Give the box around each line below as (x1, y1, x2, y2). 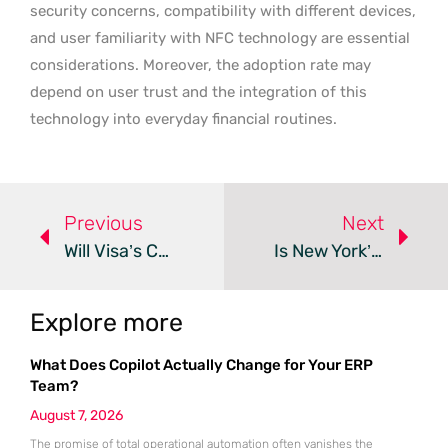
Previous (64, 211, 143, 235)
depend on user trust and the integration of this (30, 83, 367, 101)
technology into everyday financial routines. (30, 110, 337, 128)
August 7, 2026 (30, 407, 123, 424)
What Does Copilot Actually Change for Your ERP (30, 356, 373, 374)
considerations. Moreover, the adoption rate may (30, 56, 371, 74)
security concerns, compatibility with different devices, (30, 2, 416, 20)
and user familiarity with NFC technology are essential (30, 29, 410, 47)
